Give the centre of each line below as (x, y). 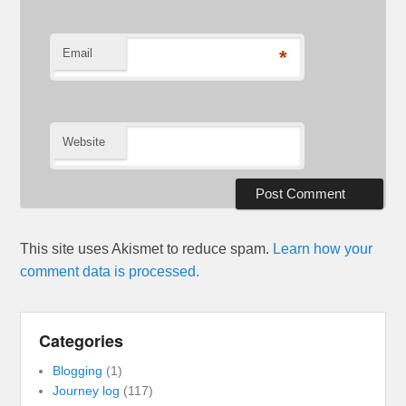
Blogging (78, 370)
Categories (82, 340)
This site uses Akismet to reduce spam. (147, 248)
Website (84, 141)
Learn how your (323, 248)
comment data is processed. (110, 271)
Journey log (87, 390)
